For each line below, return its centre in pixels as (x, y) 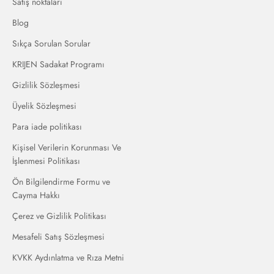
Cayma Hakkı (36, 195)
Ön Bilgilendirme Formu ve (61, 182)
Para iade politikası (47, 127)
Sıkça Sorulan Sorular (51, 44)
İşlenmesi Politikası (46, 161)
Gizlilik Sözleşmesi (46, 85)
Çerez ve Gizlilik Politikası (59, 216)
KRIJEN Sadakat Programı (58, 65)
